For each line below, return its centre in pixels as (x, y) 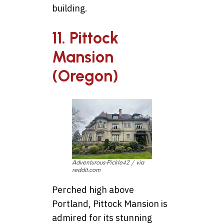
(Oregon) (85, 76)
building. (70, 8)
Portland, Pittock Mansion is (110, 203)
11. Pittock (85, 38)
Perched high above (93, 189)
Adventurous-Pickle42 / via (108, 162)
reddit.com (86, 170)
